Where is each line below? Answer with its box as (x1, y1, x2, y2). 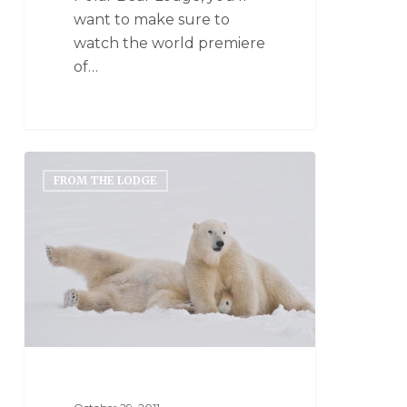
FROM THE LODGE (53, 173, 157, 187)
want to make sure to (74, 11, 231, 29)
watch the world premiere (74, 35, 266, 53)
